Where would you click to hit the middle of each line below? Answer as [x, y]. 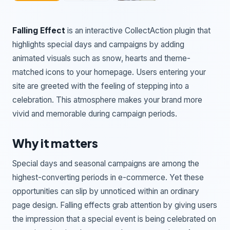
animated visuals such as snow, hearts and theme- [101, 58]
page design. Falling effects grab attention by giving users [115, 205]
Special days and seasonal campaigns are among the [106, 163]
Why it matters [55, 143]
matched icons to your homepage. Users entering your [109, 72]
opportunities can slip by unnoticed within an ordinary [106, 191]
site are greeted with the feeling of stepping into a [101, 86]
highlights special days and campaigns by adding [98, 44]
